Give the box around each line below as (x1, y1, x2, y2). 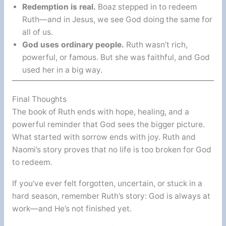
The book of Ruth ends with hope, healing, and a (12, 107, 189, 117)
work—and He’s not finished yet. (12, 203, 132, 213)
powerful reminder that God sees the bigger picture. (12, 120, 205, 130)
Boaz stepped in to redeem (95, 2, 197, 12)
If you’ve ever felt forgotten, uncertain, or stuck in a (12, 178, 202, 188)
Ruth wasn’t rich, (124, 40, 188, 50)
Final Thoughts (12, 94, 67, 104)
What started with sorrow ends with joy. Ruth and (12, 132, 196, 142)
